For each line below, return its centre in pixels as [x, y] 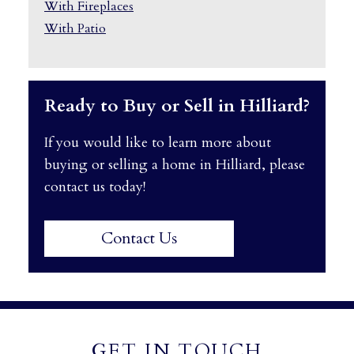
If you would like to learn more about [158, 142]
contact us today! [95, 186]
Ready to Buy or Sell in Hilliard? [177, 105]
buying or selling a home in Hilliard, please [175, 164]
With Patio [75, 28]
